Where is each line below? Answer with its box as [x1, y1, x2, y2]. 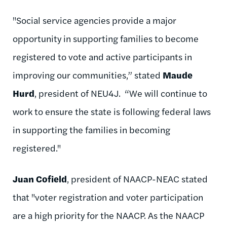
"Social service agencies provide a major [13, 13, 176, 26]
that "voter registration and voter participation [13, 190, 203, 203]
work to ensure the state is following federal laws [13, 104, 211, 118]
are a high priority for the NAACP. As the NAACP [13, 208, 204, 221]
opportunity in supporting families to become [13, 31, 199, 45]
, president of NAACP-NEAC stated [67, 172, 208, 185]
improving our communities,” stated [13, 68, 163, 81]
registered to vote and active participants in [13, 50, 192, 63]
